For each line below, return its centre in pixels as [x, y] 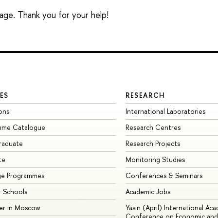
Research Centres [153, 127]
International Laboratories [165, 111]
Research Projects [153, 144]
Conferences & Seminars [164, 176]
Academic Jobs [148, 192]
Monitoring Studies [155, 160]
